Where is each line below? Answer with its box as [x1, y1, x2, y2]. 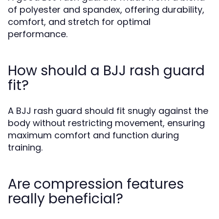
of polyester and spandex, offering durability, [8, 3, 204, 16]
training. [8, 141, 43, 153]
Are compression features [8, 175, 184, 194]
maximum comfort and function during [8, 129, 179, 141]
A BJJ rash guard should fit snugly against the [8, 105, 208, 117]
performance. [8, 28, 67, 40]
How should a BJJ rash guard [8, 61, 205, 80]
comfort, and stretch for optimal [8, 16, 151, 28]
